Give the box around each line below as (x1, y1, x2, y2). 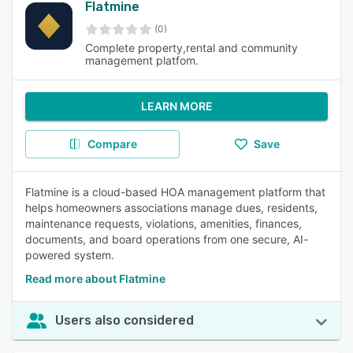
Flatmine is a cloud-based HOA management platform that (25, 185, 325, 199)
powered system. (25, 248, 114, 262)
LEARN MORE (140, 99, 213, 113)
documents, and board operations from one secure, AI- (25, 232, 308, 246)
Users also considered (55, 313, 194, 328)
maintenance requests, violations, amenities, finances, (25, 217, 302, 230)
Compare (87, 137, 137, 150)
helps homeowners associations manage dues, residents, (25, 201, 318, 214)
